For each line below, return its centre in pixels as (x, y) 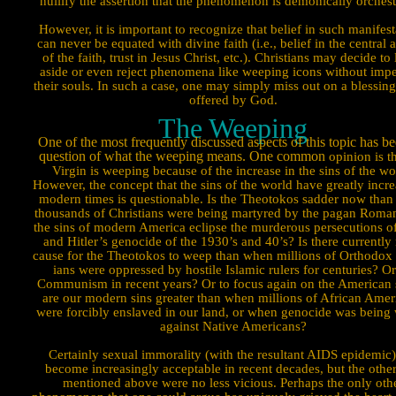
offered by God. (233, 100)
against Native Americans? (233, 326)
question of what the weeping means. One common (182, 156)
